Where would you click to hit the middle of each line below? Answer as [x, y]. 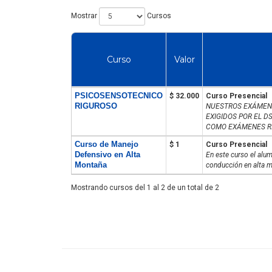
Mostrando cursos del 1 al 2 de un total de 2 [145, 187]
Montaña [91, 165]
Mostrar [85, 15]
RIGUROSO [96, 106]
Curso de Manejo [107, 144]
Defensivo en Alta [107, 154]
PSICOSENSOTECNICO [119, 95]
